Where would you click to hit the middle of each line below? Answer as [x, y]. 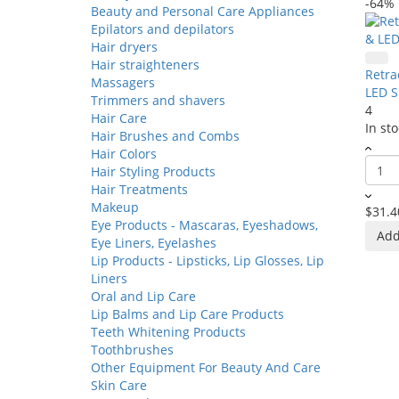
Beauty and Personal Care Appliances [203, 11]
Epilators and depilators [163, 29]
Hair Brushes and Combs [165, 136]
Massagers [123, 82]
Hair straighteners [145, 65]
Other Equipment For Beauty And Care [206, 367]
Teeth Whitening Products [168, 332]
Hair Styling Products [153, 171]
